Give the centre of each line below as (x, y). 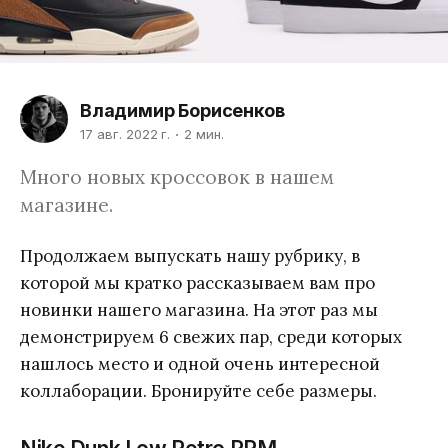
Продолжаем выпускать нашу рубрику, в (190, 256)
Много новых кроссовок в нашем (177, 177)
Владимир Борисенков (182, 110)
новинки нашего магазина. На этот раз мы (199, 310)
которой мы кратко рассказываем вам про (197, 283)
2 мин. (204, 134)
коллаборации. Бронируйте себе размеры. (198, 391)
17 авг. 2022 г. (125, 134)
